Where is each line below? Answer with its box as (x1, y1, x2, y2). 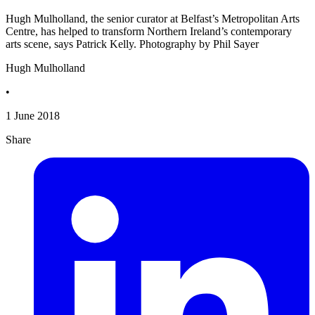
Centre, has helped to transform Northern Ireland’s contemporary (6, 25, 292, 38)
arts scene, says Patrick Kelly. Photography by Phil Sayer (6, 38, 259, 51)
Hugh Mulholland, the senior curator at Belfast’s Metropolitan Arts (6, 13, 300, 25)
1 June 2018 (6, 110, 60, 122)
